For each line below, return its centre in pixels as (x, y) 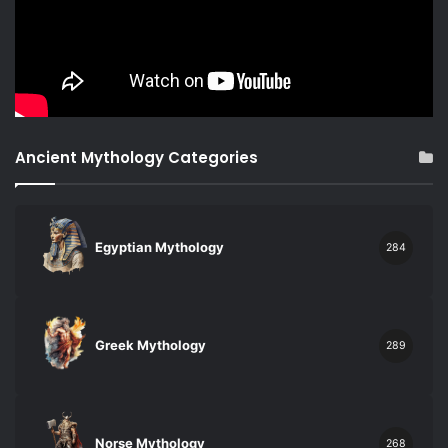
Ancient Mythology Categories (136, 157)
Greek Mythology (150, 345)
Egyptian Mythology (159, 247)
